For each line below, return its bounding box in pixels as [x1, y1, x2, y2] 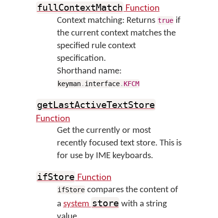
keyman [57, 80, 81, 88]
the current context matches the [56, 29, 176, 38]
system [63, 200, 91, 209]
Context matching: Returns [56, 16, 157, 25]
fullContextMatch [36, 2, 123, 13]
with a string [119, 200, 167, 209]
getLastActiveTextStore [36, 100, 155, 110]
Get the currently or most [56, 126, 151, 135]
